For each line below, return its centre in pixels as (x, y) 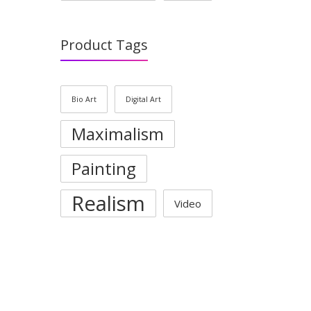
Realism (108, 203)
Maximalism (118, 134)
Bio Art (84, 99)
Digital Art (143, 99)
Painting (104, 168)
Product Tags (104, 45)
